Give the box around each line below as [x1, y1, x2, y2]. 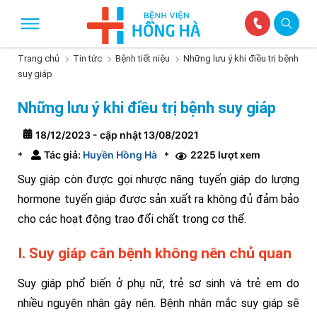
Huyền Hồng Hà [81, 149, 157, 161]
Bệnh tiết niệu [115, 53, 170, 64]
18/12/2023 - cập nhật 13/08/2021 [35, 129, 199, 141]
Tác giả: [44, 149, 81, 161]
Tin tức [73, 53, 102, 64]
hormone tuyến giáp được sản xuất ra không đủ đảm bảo [18, 192, 299, 206]
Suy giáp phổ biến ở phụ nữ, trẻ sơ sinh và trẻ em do [18, 277, 299, 290]
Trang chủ [18, 53, 59, 64]
